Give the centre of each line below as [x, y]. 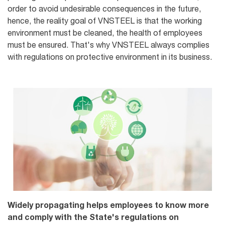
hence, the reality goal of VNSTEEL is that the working [105, 20]
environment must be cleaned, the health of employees [105, 32]
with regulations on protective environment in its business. [110, 57]
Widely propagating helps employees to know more [108, 205]
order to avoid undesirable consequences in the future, [104, 8]
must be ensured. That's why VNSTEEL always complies [108, 44]
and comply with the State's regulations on [93, 217]
